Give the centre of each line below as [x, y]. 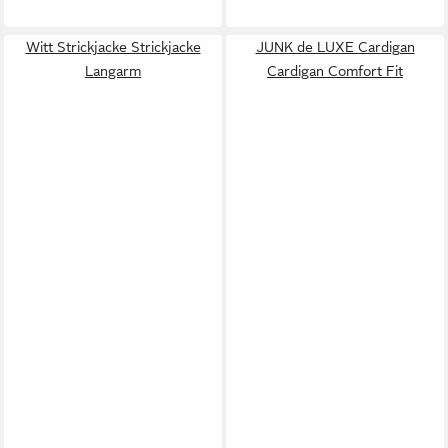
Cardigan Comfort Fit [335, 70]
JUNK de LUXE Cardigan [335, 46]
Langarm [113, 70]
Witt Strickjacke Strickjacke [113, 46]
